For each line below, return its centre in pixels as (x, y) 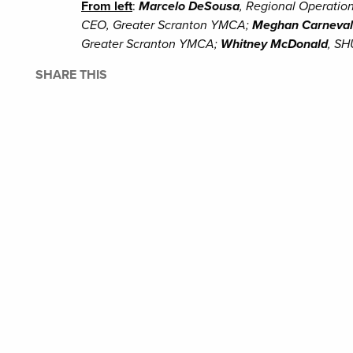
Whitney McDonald (274, 44)
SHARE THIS (71, 75)
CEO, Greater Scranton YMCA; (167, 25)
